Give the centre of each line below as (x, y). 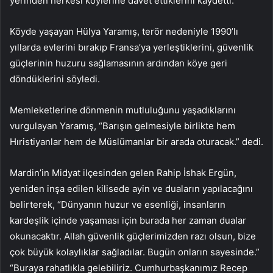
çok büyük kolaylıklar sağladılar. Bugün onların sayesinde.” (135, 252)
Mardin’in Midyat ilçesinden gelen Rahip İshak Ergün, (123, 172)
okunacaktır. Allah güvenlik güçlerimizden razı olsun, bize (133, 236)
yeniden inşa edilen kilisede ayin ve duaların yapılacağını (131, 188)
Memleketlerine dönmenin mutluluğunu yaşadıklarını (123, 110)
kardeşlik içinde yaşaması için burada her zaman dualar (128, 220)
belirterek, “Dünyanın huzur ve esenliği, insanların (118, 204)
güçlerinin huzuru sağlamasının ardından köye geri (119, 63)
